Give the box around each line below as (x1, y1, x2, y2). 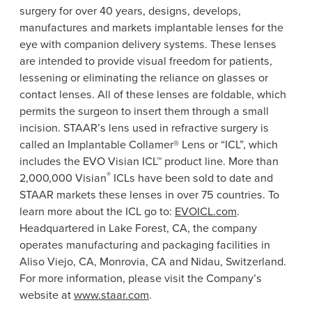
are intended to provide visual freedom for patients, (19, 52, 272, 69)
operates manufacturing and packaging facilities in (19, 236, 270, 253)
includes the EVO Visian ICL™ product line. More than (19, 153, 279, 169)
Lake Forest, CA (109, 219, 187, 236)
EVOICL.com (175, 203, 237, 219)
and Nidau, (166, 253, 226, 270)
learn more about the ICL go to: (19, 203, 175, 219)
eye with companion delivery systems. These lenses (19, 36, 276, 52)
